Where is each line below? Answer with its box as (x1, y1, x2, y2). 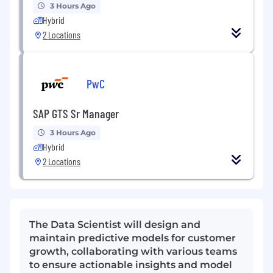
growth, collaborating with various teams (29, 246, 237, 258)
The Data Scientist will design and (29, 219, 200, 231)
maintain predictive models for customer (29, 232, 236, 244)
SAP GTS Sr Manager (33, 106, 119, 121)
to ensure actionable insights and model (29, 259, 232, 271)
